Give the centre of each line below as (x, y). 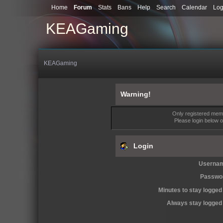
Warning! (135, 94)
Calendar (194, 7)
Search (166, 7)
